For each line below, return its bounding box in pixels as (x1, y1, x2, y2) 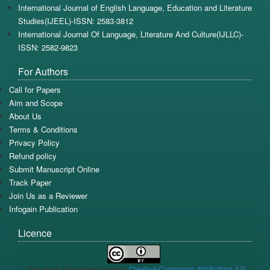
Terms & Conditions (9, 123, 78, 135)
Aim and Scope (9, 96, 63, 108)
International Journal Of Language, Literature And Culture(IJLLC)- (18, 28, 243, 40)
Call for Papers (9, 83, 61, 95)
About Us (9, 110, 42, 122)
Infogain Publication (9, 202, 78, 215)
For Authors (18, 64, 68, 78)
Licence (18, 225, 52, 240)
